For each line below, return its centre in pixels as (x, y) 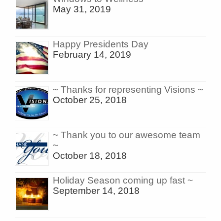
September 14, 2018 (96, 190)
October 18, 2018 (90, 155)
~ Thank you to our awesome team (127, 135)
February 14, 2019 (92, 54)
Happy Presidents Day (101, 44)
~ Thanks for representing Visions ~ (128, 89)
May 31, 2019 (82, 9)
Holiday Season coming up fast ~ (123, 180)
